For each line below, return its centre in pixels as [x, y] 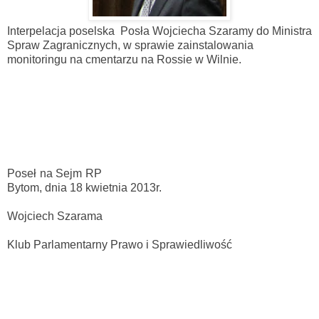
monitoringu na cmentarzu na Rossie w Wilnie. [124, 60]
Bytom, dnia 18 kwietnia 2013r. [84, 188]
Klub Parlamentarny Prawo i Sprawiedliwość [120, 245]
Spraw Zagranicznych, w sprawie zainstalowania [130, 46]
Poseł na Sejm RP [54, 174]
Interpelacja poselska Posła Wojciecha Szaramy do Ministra [159, 31]
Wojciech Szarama [55, 216]
